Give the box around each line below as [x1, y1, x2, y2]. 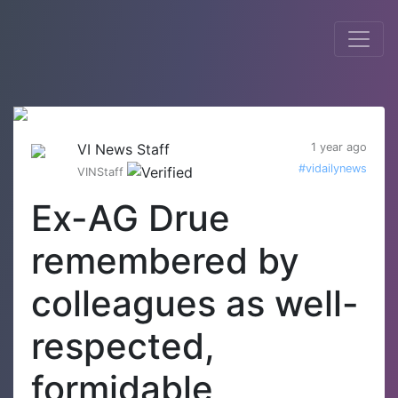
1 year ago [311, 140, 367, 154]
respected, [31, 323, 215, 368]
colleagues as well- [31, 281, 359, 325]
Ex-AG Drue [31, 195, 230, 240]
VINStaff [77, 165, 127, 179]
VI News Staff [77, 140, 170, 158]
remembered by [31, 238, 299, 283]
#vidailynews [298, 162, 367, 175]
